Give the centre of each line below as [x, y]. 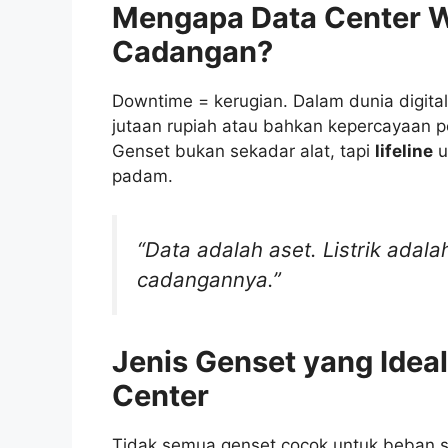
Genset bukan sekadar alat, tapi [243, 151]
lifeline [404, 151]
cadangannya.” [209, 279]
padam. [142, 176]
